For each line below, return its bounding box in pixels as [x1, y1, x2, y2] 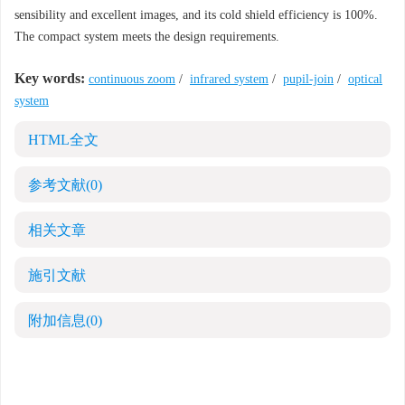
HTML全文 [28, 132, 99, 147]
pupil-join [283, 72, 334, 86]
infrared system [190, 72, 268, 86]
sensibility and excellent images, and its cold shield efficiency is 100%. [14, 8, 378, 22]
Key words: [14, 71, 85, 86]
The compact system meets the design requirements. [14, 30, 279, 43]
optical [348, 72, 382, 86]
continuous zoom [89, 72, 175, 86]
